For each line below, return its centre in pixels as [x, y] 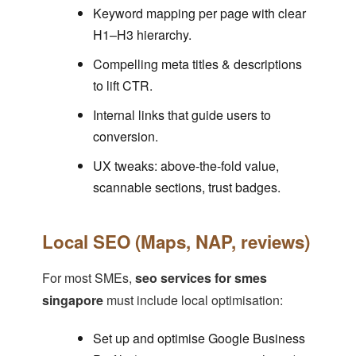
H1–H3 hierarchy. [142, 35]
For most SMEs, [88, 278]
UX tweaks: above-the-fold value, [186, 166]
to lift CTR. [122, 86]
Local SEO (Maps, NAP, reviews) [176, 242]
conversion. [125, 137]
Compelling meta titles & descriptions [197, 64]
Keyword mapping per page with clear [199, 14]
